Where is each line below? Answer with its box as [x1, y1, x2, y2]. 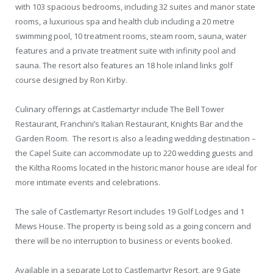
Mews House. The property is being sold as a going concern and [15, 221, 251, 232]
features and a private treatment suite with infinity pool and [15, 44, 236, 56]
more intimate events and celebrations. [15, 176, 160, 188]
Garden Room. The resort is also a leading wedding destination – [15, 132, 256, 144]
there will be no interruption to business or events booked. [15, 235, 232, 247]
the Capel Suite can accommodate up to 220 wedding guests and [15, 147, 253, 158]
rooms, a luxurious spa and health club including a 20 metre [15, 15, 235, 27]
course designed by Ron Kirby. [15, 74, 127, 85]
